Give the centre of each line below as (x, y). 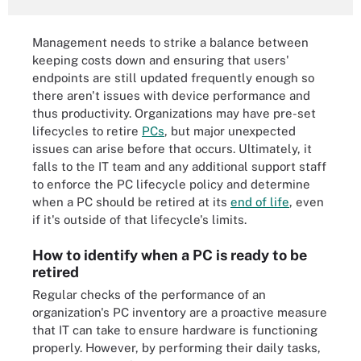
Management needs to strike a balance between (170, 42)
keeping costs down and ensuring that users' (161, 60)
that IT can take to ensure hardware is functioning (175, 330)
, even (307, 201)
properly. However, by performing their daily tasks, (176, 348)
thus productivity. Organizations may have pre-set (174, 113)
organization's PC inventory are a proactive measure (180, 312)
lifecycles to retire (87, 131)
